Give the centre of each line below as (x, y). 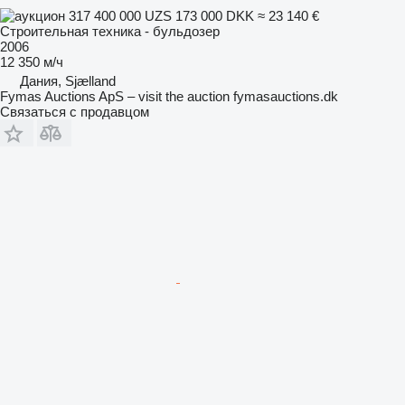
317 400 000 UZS (120, 15)
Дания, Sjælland (68, 80)
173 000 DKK (215, 15)
